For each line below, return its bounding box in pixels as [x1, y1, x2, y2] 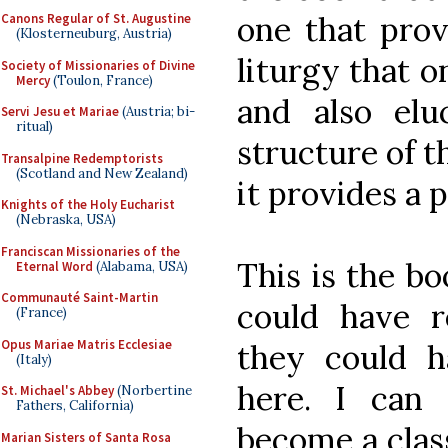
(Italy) [16, 350, 52, 368]
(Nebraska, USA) [16, 211, 116, 228]
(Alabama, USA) [93, 257, 188, 275]
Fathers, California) [16, 397, 134, 414]
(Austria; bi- [119, 103, 195, 120]
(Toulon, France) [50, 71, 153, 89]
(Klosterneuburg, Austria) [16, 25, 172, 42]
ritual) [16, 118, 53, 135]
